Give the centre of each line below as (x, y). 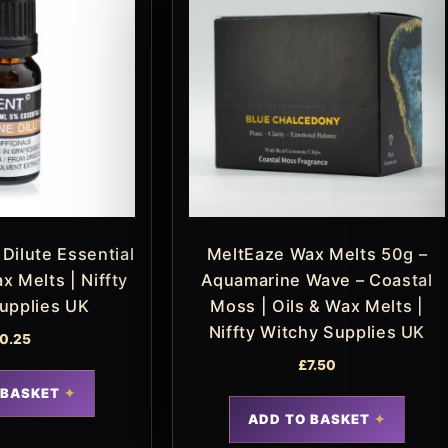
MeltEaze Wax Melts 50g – (317, 254)
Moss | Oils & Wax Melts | (317, 306)
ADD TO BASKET (309, 418)
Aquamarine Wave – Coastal (317, 280)
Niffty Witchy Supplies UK (317, 332)
